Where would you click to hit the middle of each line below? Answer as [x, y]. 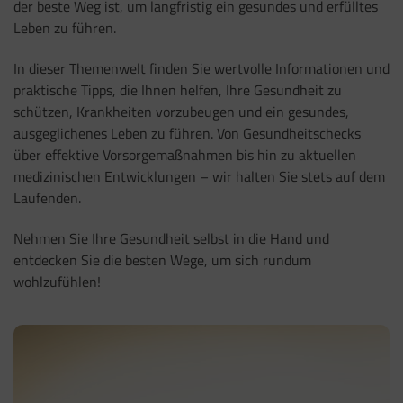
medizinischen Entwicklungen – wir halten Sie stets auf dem [199, 176]
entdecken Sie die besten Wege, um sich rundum [162, 260]
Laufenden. [49, 197]
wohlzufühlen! [57, 281]
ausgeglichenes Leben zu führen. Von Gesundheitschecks [187, 133]
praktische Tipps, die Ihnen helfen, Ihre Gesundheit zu [178, 90]
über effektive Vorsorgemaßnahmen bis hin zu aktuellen [185, 154]
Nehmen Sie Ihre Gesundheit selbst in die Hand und [171, 238]
